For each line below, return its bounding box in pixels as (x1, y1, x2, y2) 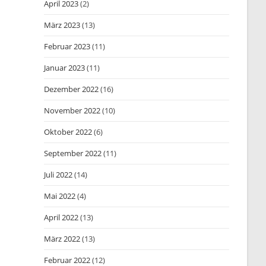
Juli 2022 (44, 169, 73, 180)
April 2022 (44, 212, 79, 223)
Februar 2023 (44, 41, 91, 52)
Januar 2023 (44, 62, 85, 73)
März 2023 (44, 20, 81, 30)
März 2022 (44, 233, 81, 244)
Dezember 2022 (44, 84, 99, 94)
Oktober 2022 (44, 126, 93, 137)
